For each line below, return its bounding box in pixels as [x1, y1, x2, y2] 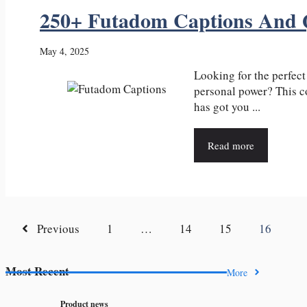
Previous [36, 221, 79, 237]
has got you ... [194, 99, 260, 115]
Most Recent [5, 262, 69, 280]
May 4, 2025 [40, 45, 89, 58]
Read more [208, 138, 254, 153]
